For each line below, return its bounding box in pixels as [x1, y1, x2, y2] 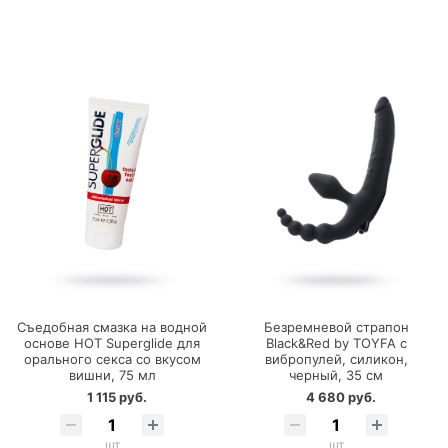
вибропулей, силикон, [264, 350, 408, 367]
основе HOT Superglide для [24, 334, 200, 351]
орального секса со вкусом [23, 350, 201, 367]
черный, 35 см [289, 366, 383, 383]
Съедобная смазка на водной [17, 318, 207, 335]
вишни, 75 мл [68, 366, 156, 383]
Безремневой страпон [263, 318, 409, 335]
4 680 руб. [306, 388, 376, 405]
